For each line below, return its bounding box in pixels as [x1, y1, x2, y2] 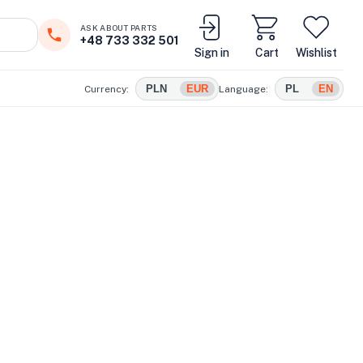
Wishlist [296, 46, 337, 59]
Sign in [194, 46, 229, 59]
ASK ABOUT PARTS [80, 22, 158, 32]
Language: [219, 83, 268, 95]
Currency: [84, 83, 129, 95]
